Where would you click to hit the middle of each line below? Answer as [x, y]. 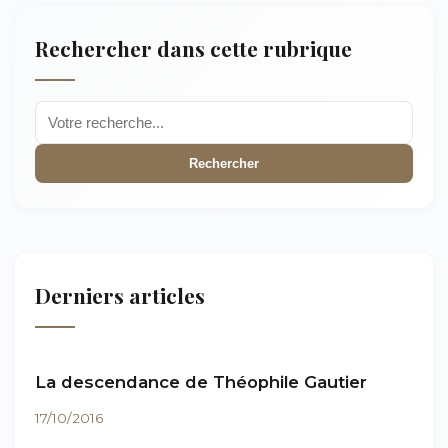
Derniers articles [120, 295]
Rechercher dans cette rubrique [193, 48]
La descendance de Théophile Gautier [201, 382]
